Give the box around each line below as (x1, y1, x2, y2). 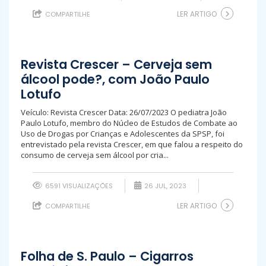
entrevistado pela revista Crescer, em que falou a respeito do (21, 139, 243, 150)
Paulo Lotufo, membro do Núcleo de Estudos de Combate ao (21, 118, 237, 128)
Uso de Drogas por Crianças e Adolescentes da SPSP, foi (21, 128, 224, 139)
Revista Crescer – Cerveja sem (21, 56, 212, 73)
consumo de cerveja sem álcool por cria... (21, 150, 169, 160)
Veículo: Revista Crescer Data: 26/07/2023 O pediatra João (21, 107, 227, 118)
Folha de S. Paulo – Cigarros (21, 248, 194, 265)
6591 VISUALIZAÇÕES (43, 181, 113, 191)
